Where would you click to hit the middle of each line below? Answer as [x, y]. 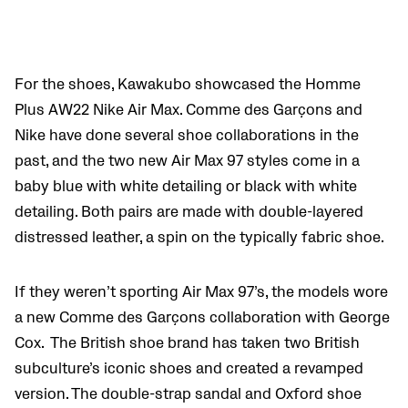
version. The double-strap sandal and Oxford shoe [188, 395]
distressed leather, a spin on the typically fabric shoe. [201, 238]
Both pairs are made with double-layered [222, 213]
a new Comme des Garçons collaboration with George [202, 318]
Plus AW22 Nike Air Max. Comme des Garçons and [189, 111]
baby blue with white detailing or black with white [186, 187]
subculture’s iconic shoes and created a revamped [189, 369]
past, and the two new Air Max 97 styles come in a [187, 162]
